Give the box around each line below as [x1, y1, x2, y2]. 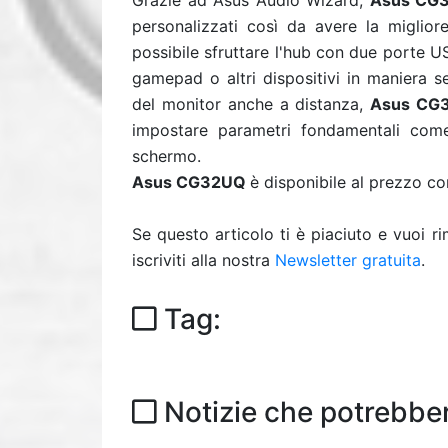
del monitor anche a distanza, [132, 94, 371, 114]
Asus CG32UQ [132, 172, 246, 192]
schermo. [132, 146, 201, 166]
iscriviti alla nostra [132, 250, 275, 270]
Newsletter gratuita [275, 250, 421, 270]
